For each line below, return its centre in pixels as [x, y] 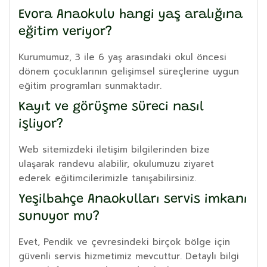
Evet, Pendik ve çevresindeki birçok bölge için [124, 242]
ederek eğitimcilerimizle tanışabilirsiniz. [107, 178]
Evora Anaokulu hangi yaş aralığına [131, 15]
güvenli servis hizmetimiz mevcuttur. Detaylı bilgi [129, 256]
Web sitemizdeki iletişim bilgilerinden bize [114, 149]
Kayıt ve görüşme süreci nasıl [111, 107]
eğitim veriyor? [65, 32]
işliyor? [41, 124]
